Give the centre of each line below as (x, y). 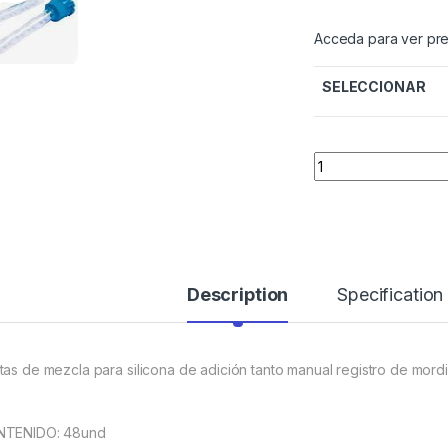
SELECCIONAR (374, 87)
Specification (390, 295)
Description (237, 295)
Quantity (343, 160)
